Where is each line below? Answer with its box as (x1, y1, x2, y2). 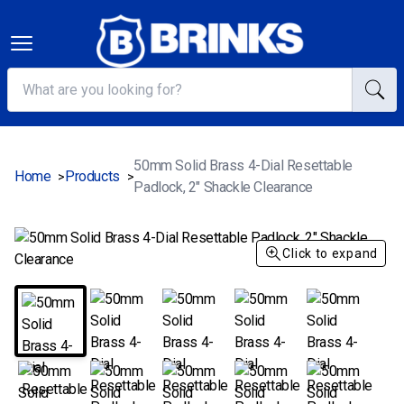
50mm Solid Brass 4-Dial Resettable (133, 157, 353, 175)
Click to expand (282, 246, 378, 262)
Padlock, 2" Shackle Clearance (133, 179, 313, 197)
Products (65, 168, 120, 186)
